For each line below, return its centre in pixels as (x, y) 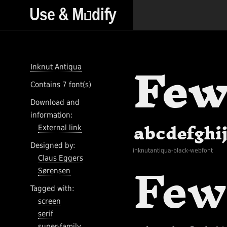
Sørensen (54, 171)
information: (52, 115)
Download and (55, 102)
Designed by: (53, 145)
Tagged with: (52, 188)
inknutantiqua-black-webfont (173, 150)
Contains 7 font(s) (61, 85)
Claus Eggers (61, 158)
